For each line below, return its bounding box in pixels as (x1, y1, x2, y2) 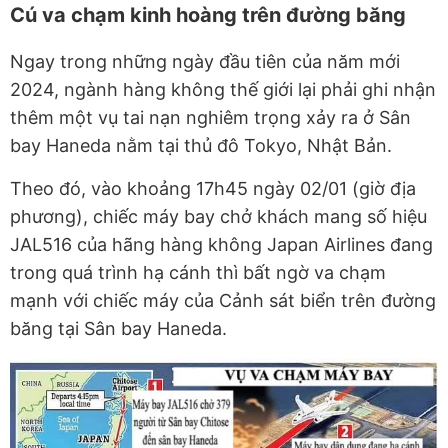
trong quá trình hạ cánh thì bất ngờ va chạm (10, 262, 386, 283)
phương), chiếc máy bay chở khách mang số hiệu (10, 206, 427, 227)
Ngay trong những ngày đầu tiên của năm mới (10, 51, 400, 72)
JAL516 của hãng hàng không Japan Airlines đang (10, 234, 433, 255)
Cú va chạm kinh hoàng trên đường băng (10, 3, 406, 27)
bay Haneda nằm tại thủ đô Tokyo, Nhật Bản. (10, 135, 392, 156)
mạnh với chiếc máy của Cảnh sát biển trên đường (10, 290, 436, 311)
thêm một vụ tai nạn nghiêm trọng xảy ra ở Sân (10, 107, 411, 128)
